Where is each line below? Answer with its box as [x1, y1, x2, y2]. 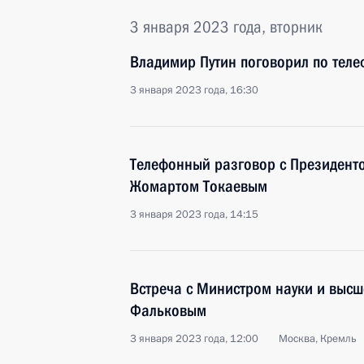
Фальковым [130, 301, 206, 320]
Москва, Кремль [279, 331, 357, 346]
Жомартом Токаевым [130, 176, 267, 196]
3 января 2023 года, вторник [130, 17, 323, 37]
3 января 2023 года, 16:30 [130, 83, 258, 97]
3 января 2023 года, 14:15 [130, 207, 258, 222]
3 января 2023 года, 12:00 [130, 331, 258, 346]
